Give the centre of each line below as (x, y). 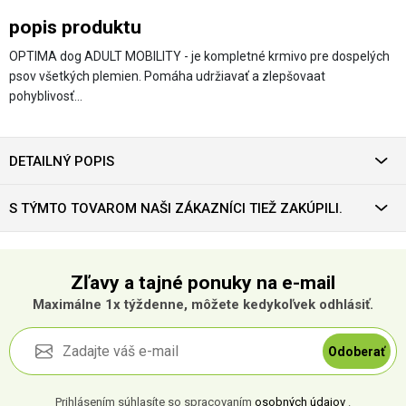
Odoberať (357, 351)
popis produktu (75, 28)
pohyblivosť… (46, 97)
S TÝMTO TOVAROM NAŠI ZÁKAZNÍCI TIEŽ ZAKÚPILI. (176, 208)
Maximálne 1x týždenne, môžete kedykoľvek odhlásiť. (203, 305)
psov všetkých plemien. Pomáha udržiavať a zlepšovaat (167, 77)
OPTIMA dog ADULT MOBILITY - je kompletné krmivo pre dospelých (199, 57)
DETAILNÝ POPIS (62, 161)
